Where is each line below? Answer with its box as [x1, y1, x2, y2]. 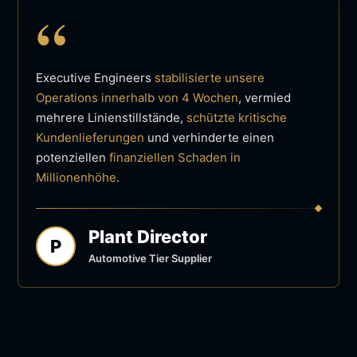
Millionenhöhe [36, 169, 116, 185]
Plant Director [88, 226, 207, 247]
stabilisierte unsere [155, 69, 265, 85]
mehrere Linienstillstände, [36, 109, 186, 125]
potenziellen [36, 149, 109, 165]
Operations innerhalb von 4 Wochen [36, 89, 238, 105]
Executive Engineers [36, 69, 155, 85]
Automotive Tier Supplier [88, 251, 212, 265]
